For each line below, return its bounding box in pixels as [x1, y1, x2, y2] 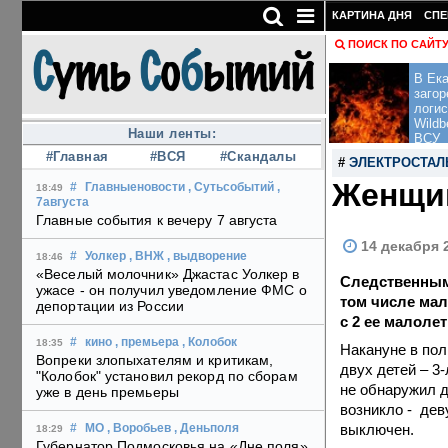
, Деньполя [174, 422, 239, 435]
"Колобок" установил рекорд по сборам [36, 368, 298, 385]
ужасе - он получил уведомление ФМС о [36, 282, 307, 299]
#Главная [45, 149, 109, 165]
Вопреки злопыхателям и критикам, [36, 352, 274, 369]
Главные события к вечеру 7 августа [36, 212, 278, 229]
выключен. [340, 421, 414, 438]
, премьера [115, 336, 179, 349]
